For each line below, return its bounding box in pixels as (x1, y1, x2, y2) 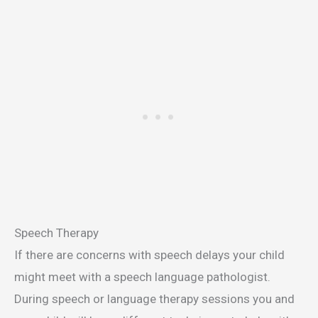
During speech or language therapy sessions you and (14, 292, 295, 307)
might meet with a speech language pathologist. (14, 270, 270, 285)
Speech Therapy (14, 226, 99, 241)
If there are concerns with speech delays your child (14, 248, 285, 263)
